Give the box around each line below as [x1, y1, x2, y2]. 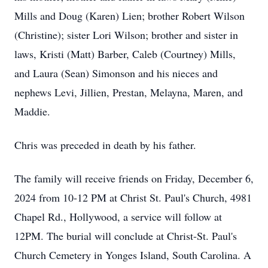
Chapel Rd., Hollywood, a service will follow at [14, 209, 222, 224]
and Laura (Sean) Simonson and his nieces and [14, 66, 218, 80]
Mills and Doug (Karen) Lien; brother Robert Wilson [14, 8, 245, 23]
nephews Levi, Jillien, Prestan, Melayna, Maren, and [14, 85, 243, 99]
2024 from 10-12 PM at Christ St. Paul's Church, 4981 [14, 190, 252, 205]
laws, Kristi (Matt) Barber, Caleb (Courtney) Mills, [14, 47, 236, 61]
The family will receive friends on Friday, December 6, [14, 171, 254, 185]
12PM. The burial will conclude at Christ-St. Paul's [14, 229, 237, 243]
